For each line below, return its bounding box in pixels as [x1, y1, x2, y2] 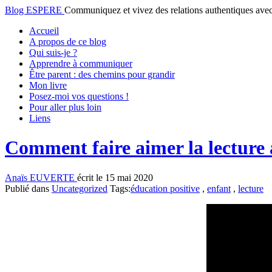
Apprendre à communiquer [29, 58, 132, 69]
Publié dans [5, 183, 52, 194]
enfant [207, 183, 231, 194]
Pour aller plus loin [29, 102, 101, 112]
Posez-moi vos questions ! [29, 91, 129, 101]
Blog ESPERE [5, 5, 64, 15]
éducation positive [131, 183, 200, 194]
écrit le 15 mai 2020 [77, 172, 153, 183]
